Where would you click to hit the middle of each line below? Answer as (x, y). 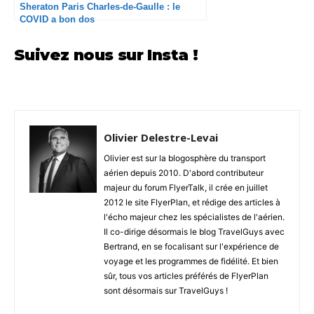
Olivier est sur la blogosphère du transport (185, 158)
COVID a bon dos (57, 19)
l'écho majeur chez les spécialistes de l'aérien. (194, 217)
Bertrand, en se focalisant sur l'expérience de (191, 246)
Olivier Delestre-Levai (161, 137)
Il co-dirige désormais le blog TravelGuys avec (194, 231)
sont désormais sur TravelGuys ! (166, 290)
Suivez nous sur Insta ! (106, 55)
